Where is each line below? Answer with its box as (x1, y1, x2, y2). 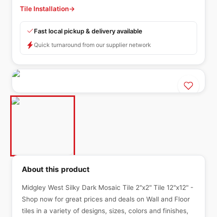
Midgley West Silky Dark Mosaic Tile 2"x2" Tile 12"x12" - (22, 184, 193, 191)
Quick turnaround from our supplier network (34, 41, 151, 48)
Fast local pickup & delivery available (34, 27, 142, 35)
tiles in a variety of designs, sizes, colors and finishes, (22, 207, 188, 215)
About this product (22, 165, 90, 174)
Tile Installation (20, 5, 69, 13)
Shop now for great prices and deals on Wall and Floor (22, 195, 190, 203)
